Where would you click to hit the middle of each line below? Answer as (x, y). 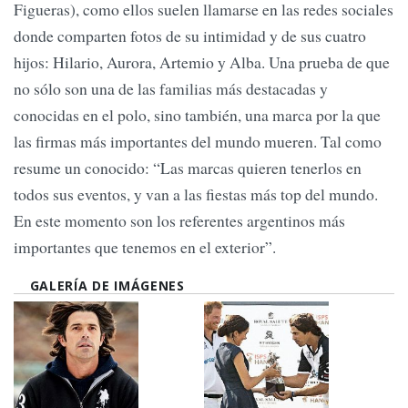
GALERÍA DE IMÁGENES (107, 286)
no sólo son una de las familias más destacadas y (171, 89)
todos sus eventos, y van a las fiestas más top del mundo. (196, 194)
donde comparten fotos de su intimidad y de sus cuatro (190, 36)
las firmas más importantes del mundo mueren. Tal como (198, 142)
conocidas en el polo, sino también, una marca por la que (197, 115)
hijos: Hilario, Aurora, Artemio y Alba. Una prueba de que (202, 62)
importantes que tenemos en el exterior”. (145, 247)
